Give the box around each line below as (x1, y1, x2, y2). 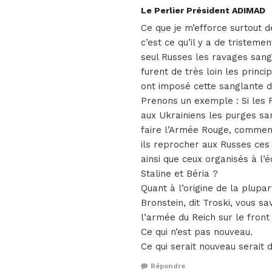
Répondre (151, 262, 185, 271)
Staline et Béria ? (141, 168, 218, 179)
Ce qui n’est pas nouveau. (141, 226, 253, 237)
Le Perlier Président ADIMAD (141, 5, 265, 15)
